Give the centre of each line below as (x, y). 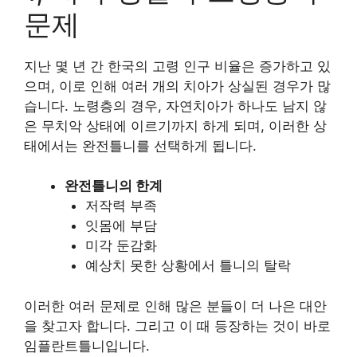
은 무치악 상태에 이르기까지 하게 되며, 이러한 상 (175, 126)
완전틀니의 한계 (114, 186)
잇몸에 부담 (121, 226)
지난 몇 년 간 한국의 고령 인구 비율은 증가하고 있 (177, 66)
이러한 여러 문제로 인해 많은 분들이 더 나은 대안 (175, 306)
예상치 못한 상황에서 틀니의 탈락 (188, 266)
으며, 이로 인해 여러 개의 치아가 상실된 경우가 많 (177, 86)
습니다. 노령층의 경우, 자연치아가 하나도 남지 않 (175, 106)
